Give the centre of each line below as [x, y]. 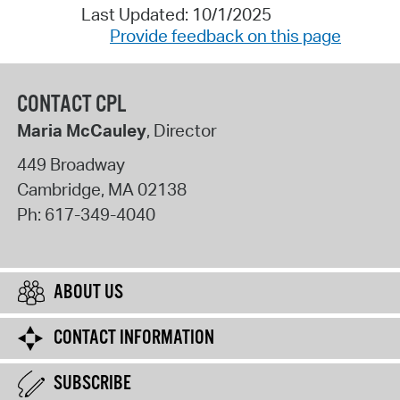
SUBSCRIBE [92, 384]
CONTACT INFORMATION [134, 339]
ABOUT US [88, 293]
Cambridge [58, 189]
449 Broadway [71, 164]
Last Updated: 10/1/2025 [176, 15]
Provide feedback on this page [225, 36]
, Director [181, 131]
